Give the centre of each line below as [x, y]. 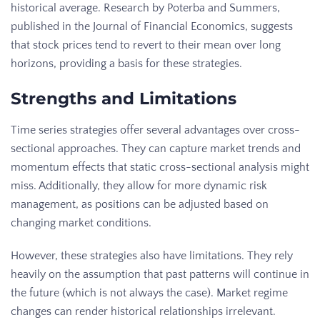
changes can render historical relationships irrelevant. [143, 311]
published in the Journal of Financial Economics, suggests [152, 26]
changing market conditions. [81, 222]
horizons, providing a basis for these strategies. [126, 63]
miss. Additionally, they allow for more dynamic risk [139, 185]
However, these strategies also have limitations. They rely [152, 255]
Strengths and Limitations [124, 98]
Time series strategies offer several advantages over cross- [155, 130]
